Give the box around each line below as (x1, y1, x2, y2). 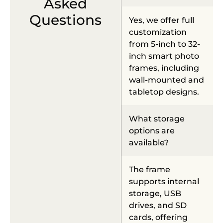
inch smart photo (129, 50, 199, 61)
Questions (29, 11, 102, 28)
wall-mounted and (129, 74, 204, 85)
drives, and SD (129, 200, 187, 210)
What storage (129, 113, 185, 123)
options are (129, 125, 175, 135)
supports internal (129, 176, 199, 186)
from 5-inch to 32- (129, 38, 200, 49)
